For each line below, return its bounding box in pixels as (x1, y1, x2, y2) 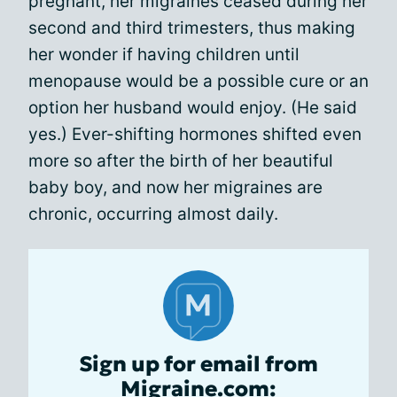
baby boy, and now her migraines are (28, 177, 323, 198)
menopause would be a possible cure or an (28, 71, 369, 91)
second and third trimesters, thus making (28, 18, 355, 38)
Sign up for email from (79, 351, 318, 378)
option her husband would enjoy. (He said (28, 97, 357, 118)
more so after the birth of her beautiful (28, 151, 333, 171)
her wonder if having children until (28, 44, 300, 65)
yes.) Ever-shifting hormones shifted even (28, 124, 362, 144)
